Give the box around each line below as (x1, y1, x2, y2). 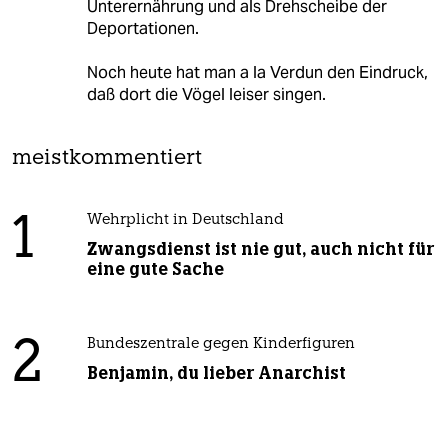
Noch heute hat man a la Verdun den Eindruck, (86, 62, 428, 84)
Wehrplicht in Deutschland (86, 213, 284, 229)
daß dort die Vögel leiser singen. (86, 84, 326, 106)
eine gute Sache (86, 258, 224, 281)
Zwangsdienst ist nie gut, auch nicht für (86, 238, 434, 261)
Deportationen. (86, 18, 199, 40)
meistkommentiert (12, 148, 202, 170)
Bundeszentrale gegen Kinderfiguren (86, 337, 355, 353)
